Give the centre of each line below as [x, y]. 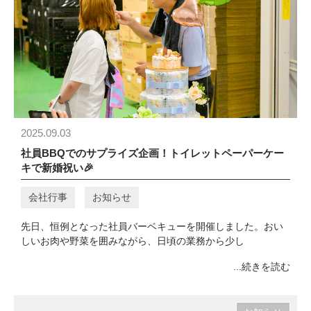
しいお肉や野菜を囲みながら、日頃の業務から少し [133, 242]
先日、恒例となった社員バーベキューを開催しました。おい [152, 227]
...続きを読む [262, 267]
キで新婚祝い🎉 [57, 168]
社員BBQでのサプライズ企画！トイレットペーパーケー [152, 153]
